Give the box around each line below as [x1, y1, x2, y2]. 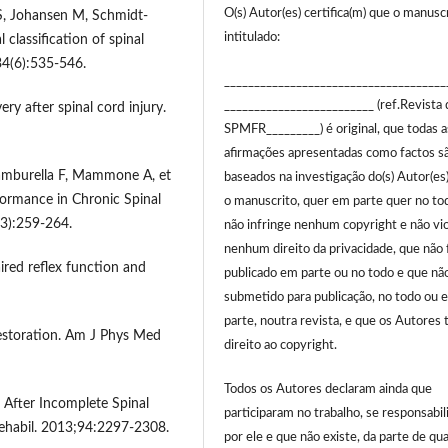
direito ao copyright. [224, 339, 338, 353]
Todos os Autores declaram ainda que [224, 383, 433, 397]
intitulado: [224, 31, 281, 45]
